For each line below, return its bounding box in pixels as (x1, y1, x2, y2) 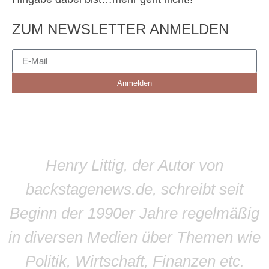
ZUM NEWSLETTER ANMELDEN (12, 20, 229, 37)
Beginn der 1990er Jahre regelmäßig (10, 204, 259, 222)
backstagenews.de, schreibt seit (26, 180, 243, 198)
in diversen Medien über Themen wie (8, 228, 261, 246)
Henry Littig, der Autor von (46, 156, 223, 174)
